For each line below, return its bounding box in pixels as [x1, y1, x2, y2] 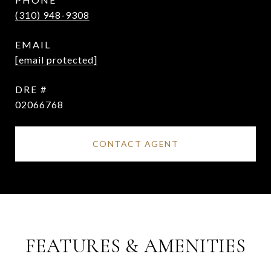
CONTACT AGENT [92, 139, 179, 149]
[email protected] [15, 54, 97, 65]
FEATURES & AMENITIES [25, 234, 246, 258]
